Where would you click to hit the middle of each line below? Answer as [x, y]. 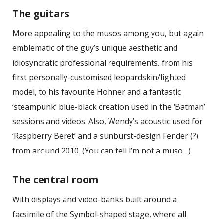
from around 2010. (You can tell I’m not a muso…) [101, 150]
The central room [55, 179]
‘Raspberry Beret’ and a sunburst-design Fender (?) [105, 136]
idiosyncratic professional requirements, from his [102, 62]
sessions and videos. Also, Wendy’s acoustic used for [108, 121]
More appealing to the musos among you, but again [108, 33]
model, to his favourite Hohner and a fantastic [97, 92]
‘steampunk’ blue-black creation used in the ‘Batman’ [109, 106]
